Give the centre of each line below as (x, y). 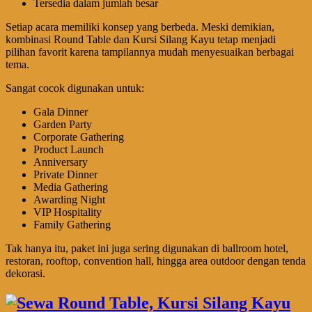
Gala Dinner (61, 112)
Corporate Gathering (79, 137)
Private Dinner (65, 175)
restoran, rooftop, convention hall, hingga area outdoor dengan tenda (156, 261)
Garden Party (63, 125)
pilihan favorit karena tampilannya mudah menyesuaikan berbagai (150, 52)
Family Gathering (72, 225)
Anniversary (61, 162)
